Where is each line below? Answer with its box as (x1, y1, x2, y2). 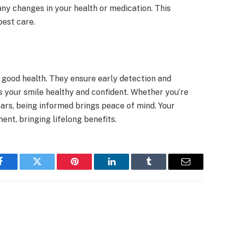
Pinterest (73, 164, 105, 174)
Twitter (36, 164, 63, 174)
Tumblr (148, 164, 175, 174)
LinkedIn (110, 164, 144, 174)
